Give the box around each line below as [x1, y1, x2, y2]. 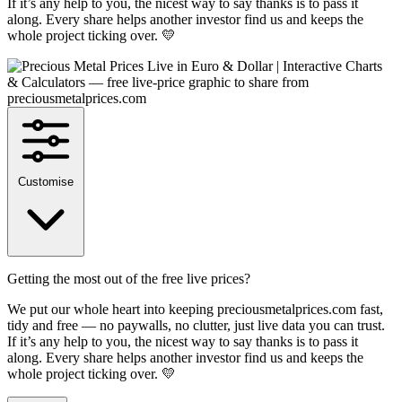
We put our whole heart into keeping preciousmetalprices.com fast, [7, 301, 383, 317]
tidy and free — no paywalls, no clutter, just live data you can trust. [7, 317, 385, 333]
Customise [18, 174, 74, 188]
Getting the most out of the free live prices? [7, 270, 250, 286]
